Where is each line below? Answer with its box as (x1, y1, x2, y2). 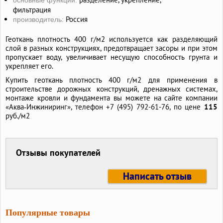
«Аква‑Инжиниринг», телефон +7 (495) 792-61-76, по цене (5, 102, 204, 111)
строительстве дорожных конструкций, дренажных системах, (5, 84, 218, 94)
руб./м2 (5, 111, 30, 120)
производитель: (13, 15, 64, 23)
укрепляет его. (5, 61, 53, 71)
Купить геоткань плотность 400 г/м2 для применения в (5, 75, 218, 85)
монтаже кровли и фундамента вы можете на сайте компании (5, 93, 218, 103)
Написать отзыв (123, 170, 192, 183)
